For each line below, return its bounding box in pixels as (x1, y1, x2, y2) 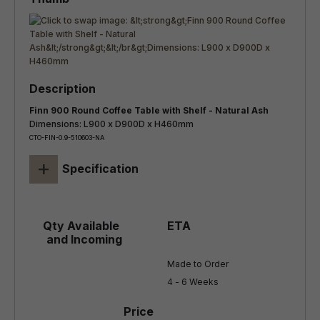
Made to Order (167, 259, 229, 269)
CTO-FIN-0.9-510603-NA (29, 134, 104, 141)
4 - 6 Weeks (167, 276, 219, 287)
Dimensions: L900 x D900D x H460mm (29, 119, 194, 129)
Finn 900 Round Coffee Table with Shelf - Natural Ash (251, 105, 269, 116)
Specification (62, 161, 139, 176)
